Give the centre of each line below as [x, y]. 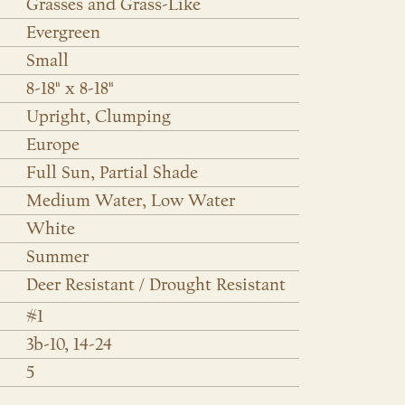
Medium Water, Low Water [130, 201]
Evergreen [63, 33]
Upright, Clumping [98, 117]
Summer [57, 257]
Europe [52, 145]
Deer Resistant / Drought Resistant [155, 285]
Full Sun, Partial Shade [112, 173]
